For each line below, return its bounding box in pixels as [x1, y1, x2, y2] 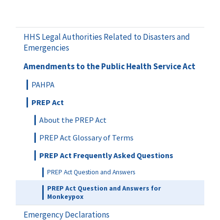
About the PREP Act [39, 115, 107, 125]
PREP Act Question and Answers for [47, 184, 161, 193]
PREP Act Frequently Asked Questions [39, 150, 173, 161]
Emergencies [24, 42, 69, 54]
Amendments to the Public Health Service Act [24, 61, 195, 72]
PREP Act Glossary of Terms [39, 133, 134, 143]
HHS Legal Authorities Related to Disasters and [24, 31, 190, 43]
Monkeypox [47, 192, 83, 201]
